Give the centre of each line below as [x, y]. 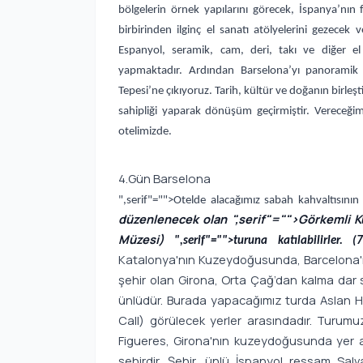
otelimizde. [146, 131]
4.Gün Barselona [164, 179]
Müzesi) [147, 239]
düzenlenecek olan [173, 219]
